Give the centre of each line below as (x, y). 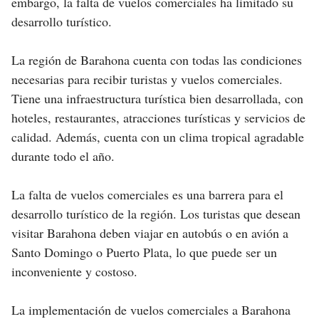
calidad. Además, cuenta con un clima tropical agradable (158, 137)
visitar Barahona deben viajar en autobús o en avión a (150, 233)
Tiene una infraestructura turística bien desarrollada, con (157, 99)
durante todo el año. (63, 156)
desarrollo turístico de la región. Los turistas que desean (156, 214)
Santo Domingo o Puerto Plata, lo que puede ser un (144, 252)
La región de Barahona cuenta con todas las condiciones (157, 60)
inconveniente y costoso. (74, 272)
